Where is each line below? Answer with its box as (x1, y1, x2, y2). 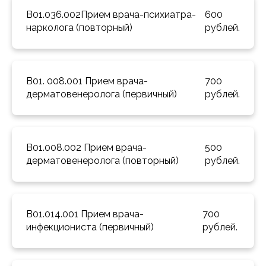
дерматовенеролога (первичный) (26, 88, 179, 100)
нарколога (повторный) (26, 22, 135, 34)
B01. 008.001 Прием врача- (26, 75, 148, 87)
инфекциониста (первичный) (26, 221, 156, 233)
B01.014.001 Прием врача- (26, 208, 144, 220)
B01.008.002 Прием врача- (26, 142, 147, 154)
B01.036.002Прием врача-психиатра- (26, 9, 196, 21)
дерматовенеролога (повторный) (26, 155, 181, 167)
